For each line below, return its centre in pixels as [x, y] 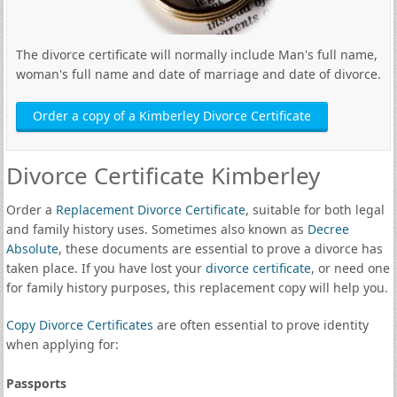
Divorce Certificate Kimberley [163, 175]
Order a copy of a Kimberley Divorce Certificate [171, 116]
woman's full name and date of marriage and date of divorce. [198, 74]
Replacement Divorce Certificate [150, 210]
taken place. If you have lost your [105, 268]
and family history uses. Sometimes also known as [156, 229]
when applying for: [62, 344]
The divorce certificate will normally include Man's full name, [196, 54]
